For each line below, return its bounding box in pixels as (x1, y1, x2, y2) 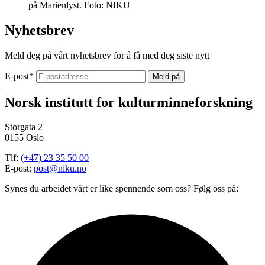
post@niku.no (34, 163, 86, 174)
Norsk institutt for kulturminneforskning (5, 94, 253, 110)
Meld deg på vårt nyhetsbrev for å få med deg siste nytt (5, 50, 209, 60)
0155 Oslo (5, 132, 44, 143)
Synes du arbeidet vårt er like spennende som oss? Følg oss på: (5, 183, 238, 194)
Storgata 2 (5, 122, 43, 132)
